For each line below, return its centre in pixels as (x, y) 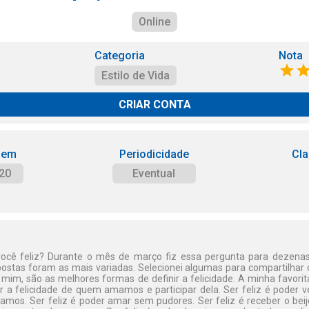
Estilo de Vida (136, 76)
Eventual (154, 173)
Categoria (120, 56)
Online (154, 22)
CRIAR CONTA (154, 104)
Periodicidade (154, 154)
